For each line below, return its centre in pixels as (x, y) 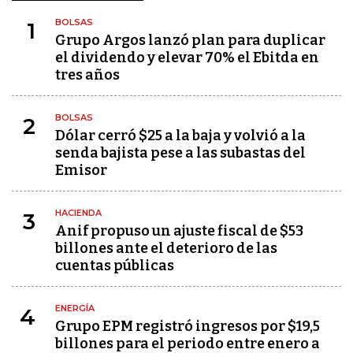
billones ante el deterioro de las (166, 248)
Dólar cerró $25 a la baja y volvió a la (180, 136)
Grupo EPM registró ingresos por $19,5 (188, 326)
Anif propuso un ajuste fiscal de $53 (179, 231)
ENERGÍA (75, 308)
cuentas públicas (115, 266)
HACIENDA (78, 213)
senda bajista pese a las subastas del (180, 153)
